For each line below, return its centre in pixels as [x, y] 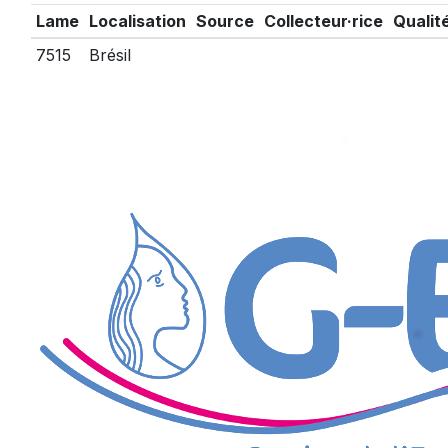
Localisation [137, 21]
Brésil [109, 55]
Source [224, 21]
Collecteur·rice [323, 21]
